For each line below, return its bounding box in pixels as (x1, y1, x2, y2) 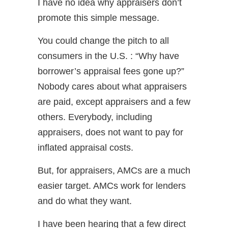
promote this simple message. (38, 13, 159, 23)
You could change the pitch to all (38, 36, 169, 46)
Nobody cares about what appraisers (38, 81, 187, 92)
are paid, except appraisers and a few (38, 97, 190, 107)
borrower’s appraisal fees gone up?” (38, 66, 184, 76)
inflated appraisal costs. (38, 142, 133, 153)
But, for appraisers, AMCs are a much (38, 165, 190, 176)
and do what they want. (38, 196, 132, 206)
